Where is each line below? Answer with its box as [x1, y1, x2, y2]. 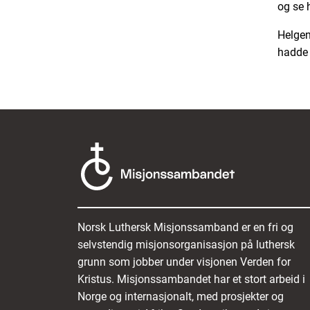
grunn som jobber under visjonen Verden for [77, 255, 291, 268]
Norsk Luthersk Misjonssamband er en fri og [77, 220, 293, 234]
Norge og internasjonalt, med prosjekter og [77, 289, 284, 303]
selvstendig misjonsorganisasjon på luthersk [77, 237, 295, 251]
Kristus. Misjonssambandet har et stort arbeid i [77, 272, 305, 286]
